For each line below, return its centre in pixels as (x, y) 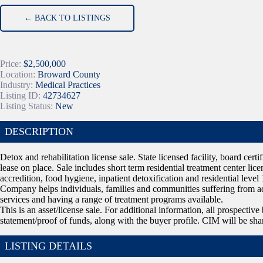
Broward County (69, 74)
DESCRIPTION (39, 131)
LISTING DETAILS (48, 246)
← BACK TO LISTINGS (68, 18)
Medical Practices (68, 85)
